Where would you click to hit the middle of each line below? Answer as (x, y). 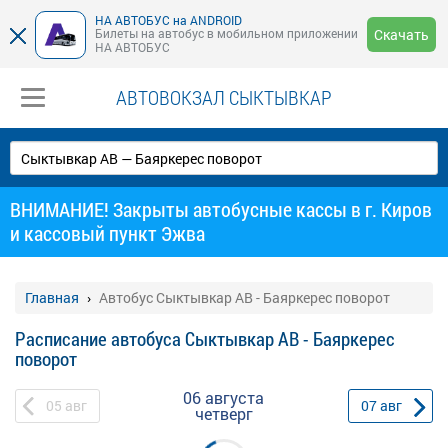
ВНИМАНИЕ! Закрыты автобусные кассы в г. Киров (221, 209)
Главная (52, 297)
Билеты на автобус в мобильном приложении (226, 32)
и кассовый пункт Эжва (107, 233)
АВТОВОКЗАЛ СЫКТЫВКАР (224, 97)
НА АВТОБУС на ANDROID (168, 19)
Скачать (401, 34)
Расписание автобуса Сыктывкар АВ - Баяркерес (205, 338)
